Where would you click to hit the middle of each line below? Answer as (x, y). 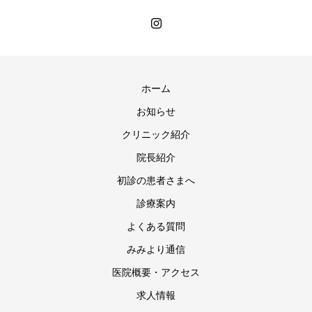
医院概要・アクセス (156, 272)
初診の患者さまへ (156, 180)
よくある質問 (156, 226)
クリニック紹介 (156, 134)
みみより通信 (156, 249)
